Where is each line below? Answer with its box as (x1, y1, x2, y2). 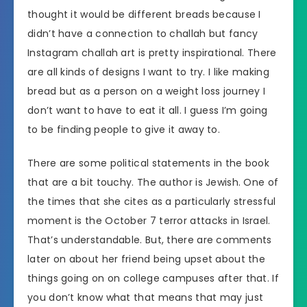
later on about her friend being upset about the (27, 251, 266, 266)
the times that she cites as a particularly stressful (27, 194, 276, 208)
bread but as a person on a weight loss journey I (27, 84, 266, 98)
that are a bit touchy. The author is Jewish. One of (27, 175, 279, 189)
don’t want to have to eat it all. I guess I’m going (27, 103, 268, 117)
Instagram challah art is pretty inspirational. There (27, 45, 277, 60)
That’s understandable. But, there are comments (27, 232, 272, 247)
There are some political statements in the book (27, 156, 270, 170)
